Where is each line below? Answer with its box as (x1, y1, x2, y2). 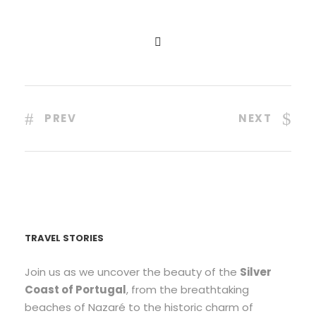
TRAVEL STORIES (25, 231, 104, 245)
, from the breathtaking (126, 282, 249, 298)
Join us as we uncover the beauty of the (25, 265, 240, 280)
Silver (240, 265, 272, 280)
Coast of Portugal (25, 282, 126, 298)
